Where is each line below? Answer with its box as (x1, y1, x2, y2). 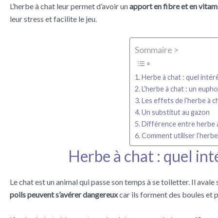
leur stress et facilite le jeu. (10, 14, 97, 23)
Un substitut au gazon (142, 108, 210, 116)
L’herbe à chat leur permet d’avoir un (10, 1, 128, 11)
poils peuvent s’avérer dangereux (10, 190, 118, 200)
